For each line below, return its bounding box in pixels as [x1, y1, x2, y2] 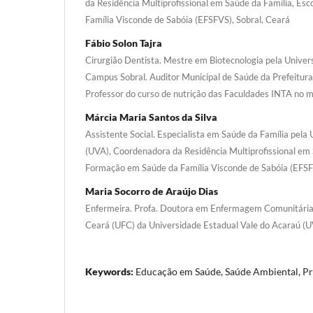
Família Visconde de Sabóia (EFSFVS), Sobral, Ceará [85, 13, 290, 25]
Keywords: [85, 265, 136, 277]
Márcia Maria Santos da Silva [85, 110, 217, 123]
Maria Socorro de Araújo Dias [85, 184, 218, 197]
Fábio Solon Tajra [85, 36, 162, 49]
